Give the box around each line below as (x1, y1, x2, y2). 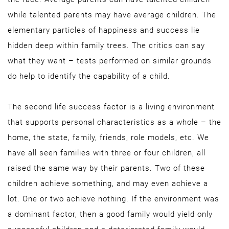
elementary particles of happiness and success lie (8, 26, 200, 35)
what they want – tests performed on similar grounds (8, 56, 212, 65)
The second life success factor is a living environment (8, 102, 215, 111)
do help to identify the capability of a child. (8, 72, 170, 81)
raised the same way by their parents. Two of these (8, 164, 205, 173)
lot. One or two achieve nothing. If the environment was (8, 194, 219, 203)
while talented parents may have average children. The (8, 10, 216, 19)
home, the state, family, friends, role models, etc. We (8, 133, 209, 142)
